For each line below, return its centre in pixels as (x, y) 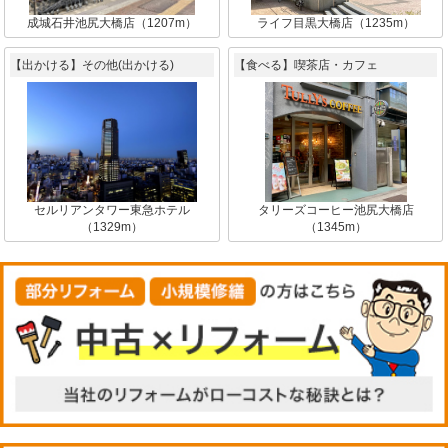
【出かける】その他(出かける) (92, 64)
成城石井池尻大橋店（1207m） (111, 23)
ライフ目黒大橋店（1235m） (335, 23)
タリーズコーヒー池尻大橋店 (335, 209)
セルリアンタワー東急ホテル (111, 209)
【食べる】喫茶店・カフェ (306, 64)
